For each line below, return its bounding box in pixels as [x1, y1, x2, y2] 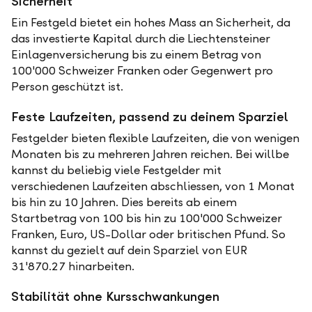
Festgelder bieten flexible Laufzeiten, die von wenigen [11, 131, 299, 146]
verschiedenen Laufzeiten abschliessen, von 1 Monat [11, 179, 295, 194]
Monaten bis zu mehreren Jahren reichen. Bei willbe [11, 147, 289, 162]
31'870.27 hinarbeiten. [11, 259, 134, 274]
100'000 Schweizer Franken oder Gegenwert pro [11, 63, 273, 78]
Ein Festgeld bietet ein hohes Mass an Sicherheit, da [11, 15, 290, 30]
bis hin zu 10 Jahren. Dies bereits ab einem [11, 195, 237, 210]
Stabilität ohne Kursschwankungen [11, 288, 219, 304]
